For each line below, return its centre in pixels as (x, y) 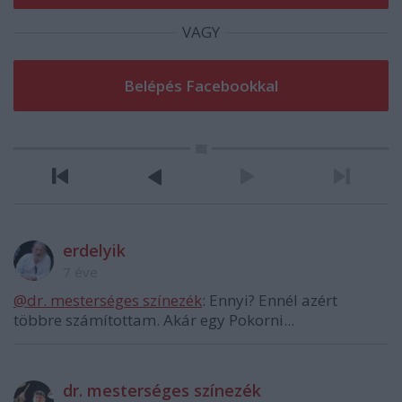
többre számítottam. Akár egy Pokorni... (154, 320)
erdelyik (94, 251)
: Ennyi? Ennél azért (270, 301)
